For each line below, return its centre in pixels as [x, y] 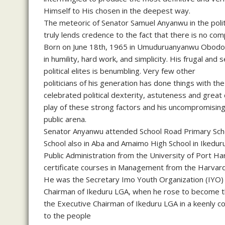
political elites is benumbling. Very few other [120, 71]
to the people [67, 215]
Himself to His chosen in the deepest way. [117, 10]
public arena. [65, 119]
